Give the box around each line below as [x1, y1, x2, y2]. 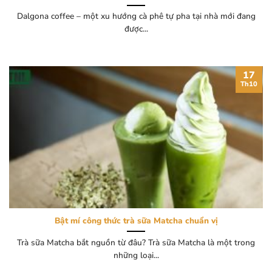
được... [124, 23, 148, 35]
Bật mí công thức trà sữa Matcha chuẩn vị [54, 215, 218, 227]
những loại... [113, 250, 159, 262]
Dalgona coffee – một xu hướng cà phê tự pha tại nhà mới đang [16, 10, 256, 22]
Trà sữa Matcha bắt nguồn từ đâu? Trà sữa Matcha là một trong [17, 237, 255, 249]
